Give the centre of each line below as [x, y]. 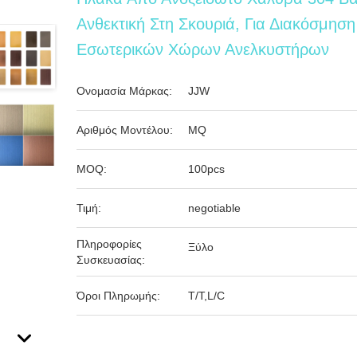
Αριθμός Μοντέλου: [125, 130]
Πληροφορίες [110, 244]
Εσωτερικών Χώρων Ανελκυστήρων [203, 49]
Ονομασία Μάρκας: [125, 91]
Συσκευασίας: [111, 260]
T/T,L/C [207, 296]
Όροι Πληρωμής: [119, 296]
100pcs [207, 169]
